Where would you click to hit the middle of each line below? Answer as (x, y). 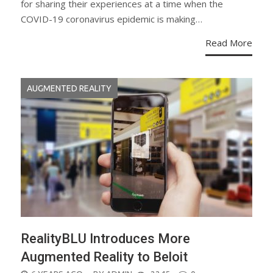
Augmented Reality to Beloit (104, 257)
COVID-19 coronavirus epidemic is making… (112, 19)
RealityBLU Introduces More (105, 239)
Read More (229, 43)
